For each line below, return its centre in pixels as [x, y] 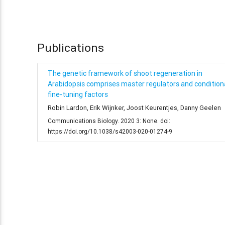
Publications [70, 48]
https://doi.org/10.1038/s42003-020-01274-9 [110, 131]
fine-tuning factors [78, 94]
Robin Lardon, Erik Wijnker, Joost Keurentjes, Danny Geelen [134, 107]
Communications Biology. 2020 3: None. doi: [109, 121]
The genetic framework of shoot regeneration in [125, 73]
